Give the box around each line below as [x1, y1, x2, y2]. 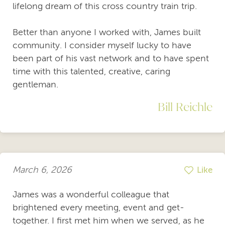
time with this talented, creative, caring [13, 66, 170, 76]
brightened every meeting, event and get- [13, 202, 184, 212]
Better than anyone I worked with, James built [13, 27, 201, 37]
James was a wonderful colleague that [13, 189, 169, 199]
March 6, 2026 [13, 165, 72, 175]
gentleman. [13, 79, 58, 89]
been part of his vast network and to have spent [13, 53, 209, 63]
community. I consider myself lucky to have [13, 40, 191, 50]
